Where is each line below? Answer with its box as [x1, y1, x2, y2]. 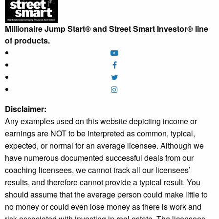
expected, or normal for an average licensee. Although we [5, 140, 204, 152]
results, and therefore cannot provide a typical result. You [5, 176, 200, 188]
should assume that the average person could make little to [5, 189, 208, 200]
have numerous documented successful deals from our [5, 152, 194, 164]
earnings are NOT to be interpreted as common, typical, [5, 128, 195, 139]
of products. [5, 35, 50, 46]
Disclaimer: [5, 103, 46, 115]
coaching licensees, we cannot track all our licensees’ [5, 164, 191, 176]
